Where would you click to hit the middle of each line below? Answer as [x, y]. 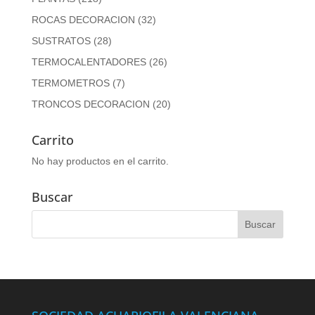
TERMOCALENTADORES [89, 62]
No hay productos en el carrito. [100, 161]
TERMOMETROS [70, 83]
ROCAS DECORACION [83, 20]
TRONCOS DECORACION [90, 104]
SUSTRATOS [61, 41]
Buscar [52, 197]
